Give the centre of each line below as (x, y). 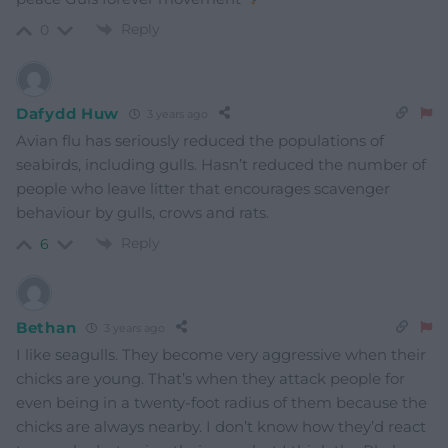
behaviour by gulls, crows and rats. (142, 213)
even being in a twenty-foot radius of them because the (221, 403)
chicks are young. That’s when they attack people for (210, 379)
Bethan (46, 327)
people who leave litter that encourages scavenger (203, 189)
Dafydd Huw (67, 113)
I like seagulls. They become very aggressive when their (221, 355)
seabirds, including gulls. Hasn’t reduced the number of (221, 165)
